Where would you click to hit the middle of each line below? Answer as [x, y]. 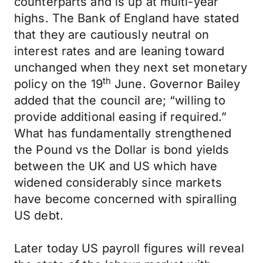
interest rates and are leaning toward [119, 51]
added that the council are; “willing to [120, 100]
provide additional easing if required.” [121, 117]
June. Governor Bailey [176, 84]
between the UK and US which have [116, 166]
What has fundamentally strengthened [123, 133]
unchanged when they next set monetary [131, 68]
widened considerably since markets [118, 183]
